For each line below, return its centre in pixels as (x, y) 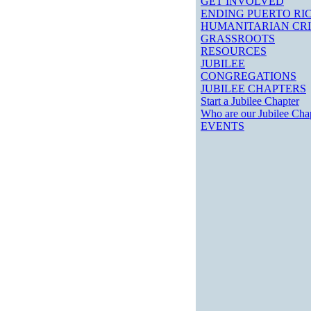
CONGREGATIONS (249, 76)
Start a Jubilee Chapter (250, 101)
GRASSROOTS (238, 39)
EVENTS (222, 126)
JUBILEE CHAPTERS (253, 89)
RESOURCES (234, 51)
